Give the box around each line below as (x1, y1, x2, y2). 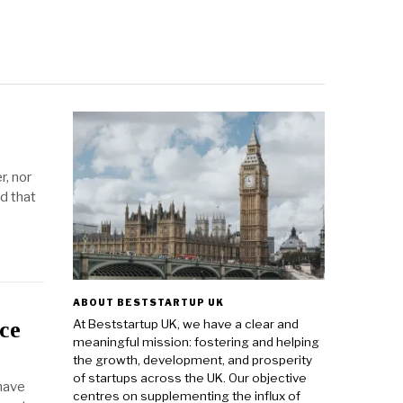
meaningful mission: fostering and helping (73, 335, 319, 350)
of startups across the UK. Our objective (73, 371, 307, 386)
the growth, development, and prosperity (73, 353, 312, 368)
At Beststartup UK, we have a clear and (73, 317, 299, 332)
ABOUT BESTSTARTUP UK (73, 297, 224, 309)
